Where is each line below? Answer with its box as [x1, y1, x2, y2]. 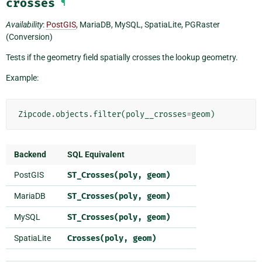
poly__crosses [126, 109, 187, 120]
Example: [6, 73, 39, 83]
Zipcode [18, 109, 51, 120]
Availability [6, 20, 43, 30]
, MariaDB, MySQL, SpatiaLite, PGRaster [76, 20, 220, 30]
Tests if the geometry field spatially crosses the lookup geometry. [6, 53, 238, 63]
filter [93, 109, 121, 120]
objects [56, 109, 88, 120]
